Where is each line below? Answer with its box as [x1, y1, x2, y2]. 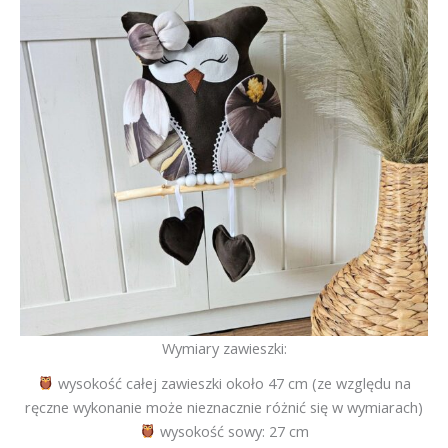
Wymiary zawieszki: [161, 338, 287, 359]
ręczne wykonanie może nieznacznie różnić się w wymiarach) [25, 396, 423, 417]
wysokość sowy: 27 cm [155, 420, 309, 441]
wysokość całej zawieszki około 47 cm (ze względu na [53, 372, 411, 393]
